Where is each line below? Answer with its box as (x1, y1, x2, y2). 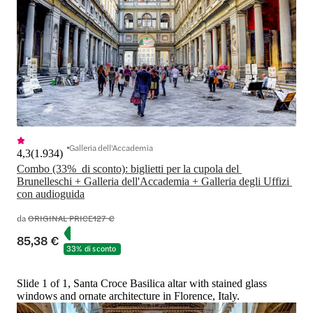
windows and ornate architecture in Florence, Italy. (17, 289, 240, 302)
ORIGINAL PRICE (28, 211, 93, 224)
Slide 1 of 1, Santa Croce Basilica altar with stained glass (17, 277, 267, 289)
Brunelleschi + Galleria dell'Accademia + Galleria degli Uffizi (17, 175, 289, 187)
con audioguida (17, 187, 85, 200)
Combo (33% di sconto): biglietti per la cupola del (17, 162, 239, 175)
